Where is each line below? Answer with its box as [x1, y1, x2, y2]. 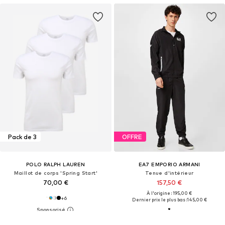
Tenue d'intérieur [145, 170, 194, 176]
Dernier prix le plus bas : [132, 197, 187, 203]
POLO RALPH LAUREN [26, 161, 85, 168]
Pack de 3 [8, 133, 37, 141]
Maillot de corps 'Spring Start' [14, 170, 97, 176]
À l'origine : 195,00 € [147, 190, 192, 196]
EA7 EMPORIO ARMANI [138, 161, 200, 168]
